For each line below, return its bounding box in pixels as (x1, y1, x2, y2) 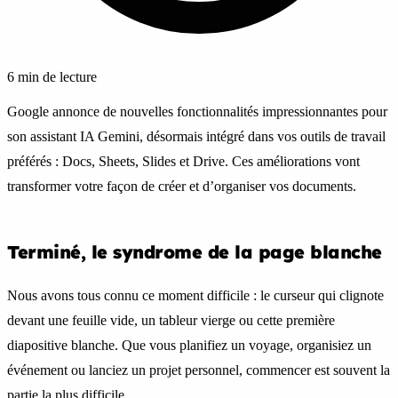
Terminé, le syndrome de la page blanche (7, 240, 382, 263)
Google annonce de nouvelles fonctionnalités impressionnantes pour (7, 103, 387, 119)
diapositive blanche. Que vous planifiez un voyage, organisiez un (7, 337, 371, 353)
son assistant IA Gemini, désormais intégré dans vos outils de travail (7, 128, 386, 144)
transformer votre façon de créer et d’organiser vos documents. (7, 178, 356, 194)
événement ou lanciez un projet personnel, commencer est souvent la (7, 362, 390, 378)
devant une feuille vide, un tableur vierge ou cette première (7, 312, 335, 328)
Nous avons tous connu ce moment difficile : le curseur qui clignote (7, 287, 384, 303)
